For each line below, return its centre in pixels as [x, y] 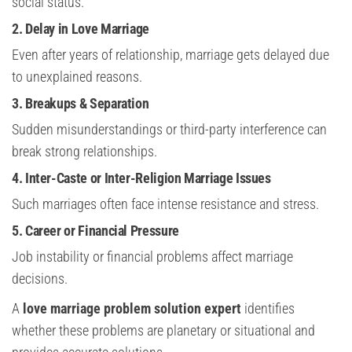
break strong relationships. [84, 152]
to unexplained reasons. [77, 77]
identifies [268, 309]
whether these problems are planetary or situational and [163, 331]
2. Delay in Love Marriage [81, 29]
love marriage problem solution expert [132, 309]
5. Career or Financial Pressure [95, 231]
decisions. [40, 279]
